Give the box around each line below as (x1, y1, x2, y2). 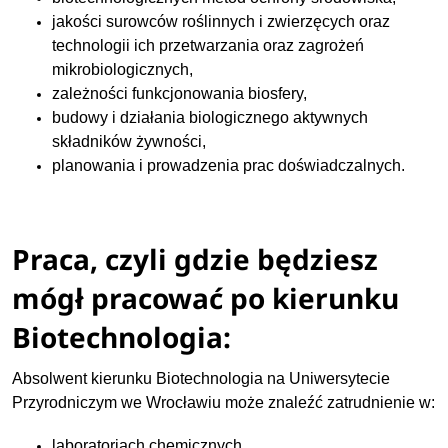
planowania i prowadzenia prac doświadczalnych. (52, 157, 410, 175)
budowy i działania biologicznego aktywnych (52, 109, 369, 127)
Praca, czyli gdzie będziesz (12, 239, 379, 278)
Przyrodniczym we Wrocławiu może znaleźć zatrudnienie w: (12, 393, 436, 411)
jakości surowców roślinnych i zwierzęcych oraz (52, 13, 391, 31)
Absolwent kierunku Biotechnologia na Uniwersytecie (12, 369, 391, 387)
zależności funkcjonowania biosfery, (52, 85, 308, 103)
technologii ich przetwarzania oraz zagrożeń (52, 37, 365, 55)
